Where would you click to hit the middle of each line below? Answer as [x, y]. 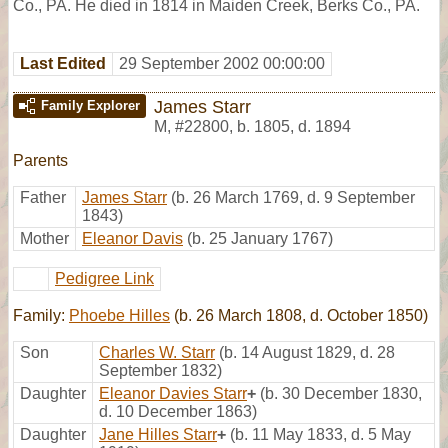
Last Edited [63, 63]
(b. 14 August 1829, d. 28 [307, 352]
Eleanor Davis [132, 238]
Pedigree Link [104, 278]
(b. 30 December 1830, [341, 393]
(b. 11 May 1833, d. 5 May [320, 434]
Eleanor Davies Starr [173, 393]
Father [43, 197]
